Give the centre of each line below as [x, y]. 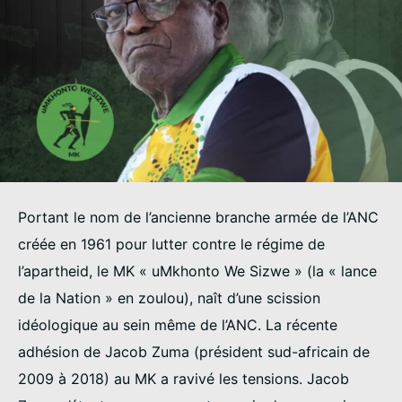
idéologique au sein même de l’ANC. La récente [178, 325]
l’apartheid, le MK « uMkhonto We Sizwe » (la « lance [197, 271]
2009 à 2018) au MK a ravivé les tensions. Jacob [184, 379]
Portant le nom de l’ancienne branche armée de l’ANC [198, 218]
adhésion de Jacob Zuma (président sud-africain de [194, 352]
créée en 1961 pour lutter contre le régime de [171, 245]
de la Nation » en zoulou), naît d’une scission [169, 298]
